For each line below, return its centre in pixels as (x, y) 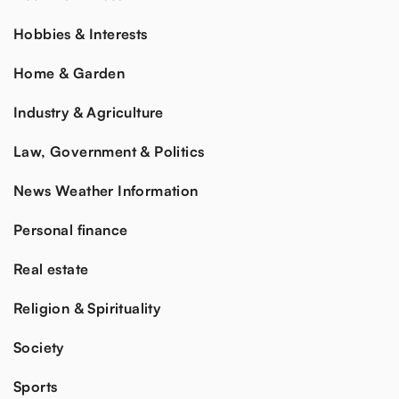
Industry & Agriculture (89, 113)
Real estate (51, 269)
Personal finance (71, 230)
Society (39, 348)
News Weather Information (106, 191)
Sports (36, 387)
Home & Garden (69, 73)
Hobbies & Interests (81, 34)
